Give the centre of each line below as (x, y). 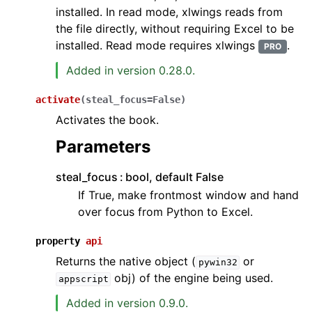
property (58, 241)
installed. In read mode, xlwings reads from (169, 12)
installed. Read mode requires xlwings (157, 46)
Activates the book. (107, 120)
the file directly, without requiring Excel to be (175, 29)
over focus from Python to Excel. (165, 212)
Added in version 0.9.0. (127, 303)
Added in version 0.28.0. (131, 71)
